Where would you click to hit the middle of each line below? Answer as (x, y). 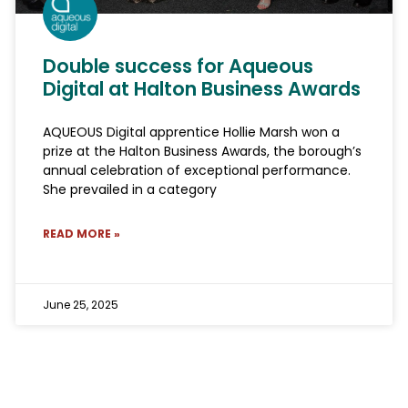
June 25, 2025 (80, 305)
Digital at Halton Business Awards (201, 89)
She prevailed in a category (129, 190)
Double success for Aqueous (178, 66)
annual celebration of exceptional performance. (196, 171)
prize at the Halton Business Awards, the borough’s (202, 152)
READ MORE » (81, 234)
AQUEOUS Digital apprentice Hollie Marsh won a (191, 133)
